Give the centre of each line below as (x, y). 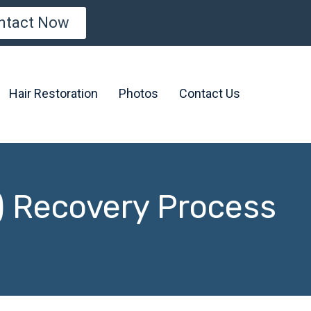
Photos (138, 93)
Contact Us (209, 93)
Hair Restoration (53, 93)
